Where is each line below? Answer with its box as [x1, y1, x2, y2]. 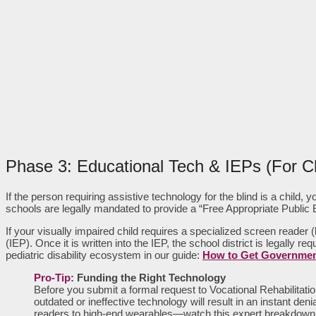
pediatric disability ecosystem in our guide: [6, 249, 202, 262]
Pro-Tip [34, 272, 71, 284]
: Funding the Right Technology [71, 272, 226, 284]
